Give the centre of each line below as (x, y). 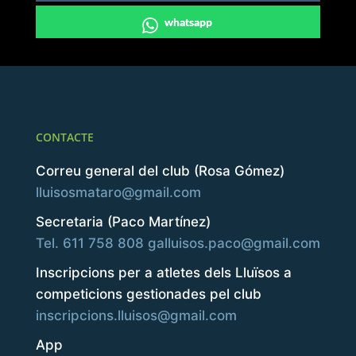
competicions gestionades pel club (148, 294)
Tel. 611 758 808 (89, 244)
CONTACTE (64, 137)
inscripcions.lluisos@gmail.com (136, 316)
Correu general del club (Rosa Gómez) (160, 171)
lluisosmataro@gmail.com (118, 193)
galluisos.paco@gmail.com (234, 244)
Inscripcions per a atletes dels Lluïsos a (163, 273)
